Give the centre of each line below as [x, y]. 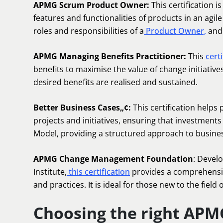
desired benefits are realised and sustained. [115, 82]
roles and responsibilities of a [89, 31]
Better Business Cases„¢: [82, 108]
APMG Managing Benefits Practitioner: [110, 56]
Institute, [50, 172]
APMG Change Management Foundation [113, 159]
